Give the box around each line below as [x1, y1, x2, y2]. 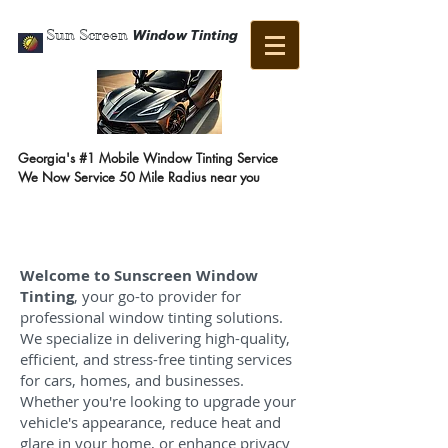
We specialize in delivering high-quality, [20, 328, 290, 348]
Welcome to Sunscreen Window [20, 265, 258, 286]
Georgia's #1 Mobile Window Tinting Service [18, 149, 278, 167]
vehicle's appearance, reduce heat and [20, 412, 281, 432]
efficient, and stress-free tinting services [20, 349, 292, 369]
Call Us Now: [40, 209, 156, 235]
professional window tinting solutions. [20, 307, 283, 327]
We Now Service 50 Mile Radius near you [18, 168, 260, 186]
